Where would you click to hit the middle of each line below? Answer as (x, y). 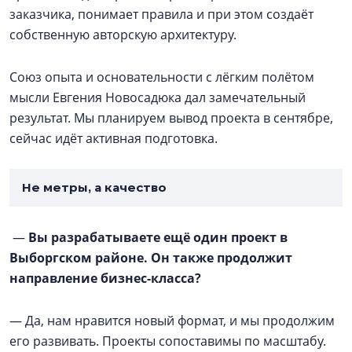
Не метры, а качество (96, 187)
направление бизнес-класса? (105, 278)
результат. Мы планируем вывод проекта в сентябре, (171, 117)
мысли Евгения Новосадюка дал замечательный (158, 97)
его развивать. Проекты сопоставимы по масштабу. (168, 341)
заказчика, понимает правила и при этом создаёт (161, 14)
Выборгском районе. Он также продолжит (151, 257)
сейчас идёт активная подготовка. (114, 138)
